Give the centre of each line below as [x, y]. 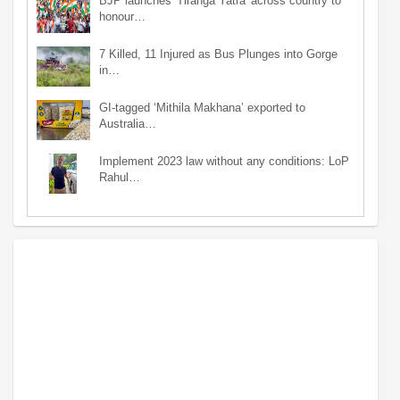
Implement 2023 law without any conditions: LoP [224, 162]
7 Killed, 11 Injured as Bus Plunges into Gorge [218, 54]
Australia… [128, 124]
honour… [122, 17]
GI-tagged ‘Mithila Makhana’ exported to [202, 108]
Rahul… [120, 178]
